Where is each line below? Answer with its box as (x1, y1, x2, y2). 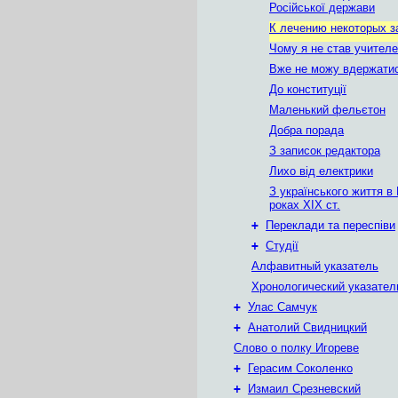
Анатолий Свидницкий (248, 321, 367, 334)
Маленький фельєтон (269, 103, 386, 116)
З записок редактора (269, 144, 380, 157)
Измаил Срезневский (248, 382, 361, 395)
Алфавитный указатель (251, 259, 378, 273)
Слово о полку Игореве (234, 341, 359, 354)
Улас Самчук (248, 300, 317, 314)
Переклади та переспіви (266, 219, 395, 232)
